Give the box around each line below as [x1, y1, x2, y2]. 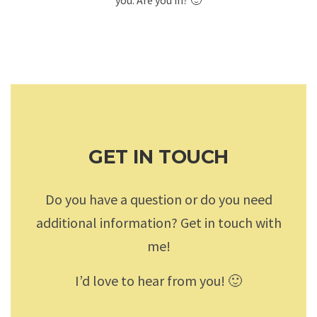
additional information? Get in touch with [35, 213, 282, 231]
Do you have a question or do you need [45, 190, 272, 208]
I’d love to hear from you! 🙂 [75, 271, 242, 289]
